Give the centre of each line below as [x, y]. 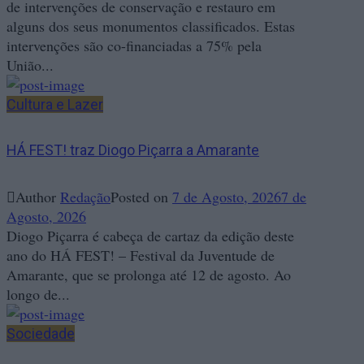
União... [30, 65]
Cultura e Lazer [55, 105]
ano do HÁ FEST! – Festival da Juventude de [141, 256]
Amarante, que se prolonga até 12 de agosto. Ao [149, 275]
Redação [85, 197]
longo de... [38, 295]
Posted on [141, 197]
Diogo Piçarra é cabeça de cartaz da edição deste [150, 236]
